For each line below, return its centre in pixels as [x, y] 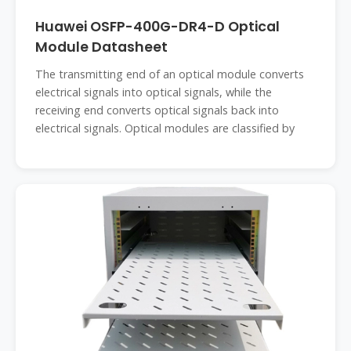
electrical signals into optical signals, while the [154, 92]
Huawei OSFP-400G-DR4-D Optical [157, 27]
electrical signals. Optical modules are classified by [165, 128]
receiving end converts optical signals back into [157, 110]
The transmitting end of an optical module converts [170, 74]
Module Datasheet [101, 47]
